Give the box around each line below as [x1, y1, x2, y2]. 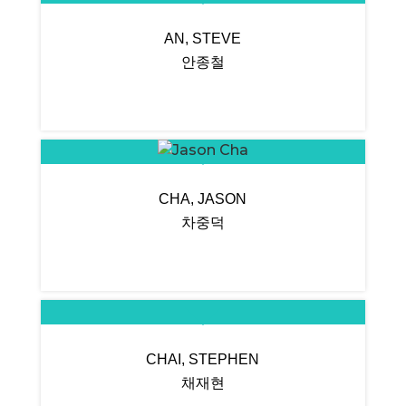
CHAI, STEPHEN [146, 352, 260, 368]
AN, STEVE [164, 31, 242, 47]
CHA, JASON [159, 191, 247, 208]
